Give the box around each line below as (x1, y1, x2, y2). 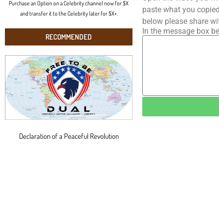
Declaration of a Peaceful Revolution (19, 131, 119, 141)
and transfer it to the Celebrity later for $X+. (20, 9, 118, 17)
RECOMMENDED (45, 32, 92, 42)
